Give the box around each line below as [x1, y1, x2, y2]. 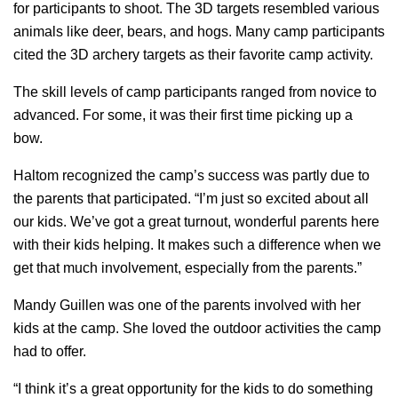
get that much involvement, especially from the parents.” [13, 259, 362, 275]
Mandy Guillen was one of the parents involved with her [13, 297, 361, 313]
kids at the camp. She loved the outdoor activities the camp [13, 320, 381, 336]
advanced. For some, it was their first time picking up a [13, 107, 353, 123]
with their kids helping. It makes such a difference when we [13, 236, 381, 252]
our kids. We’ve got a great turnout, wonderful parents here [13, 213, 379, 229]
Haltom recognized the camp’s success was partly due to [13, 167, 370, 183]
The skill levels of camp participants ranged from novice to [13, 84, 377, 99]
